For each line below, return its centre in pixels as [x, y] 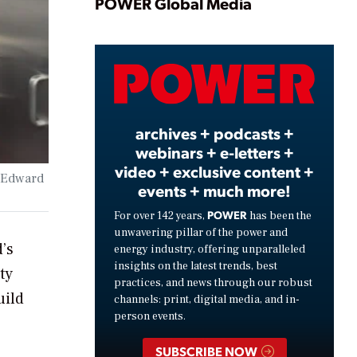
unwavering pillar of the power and [201, 232]
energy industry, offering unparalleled [210, 249]
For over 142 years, [161, 216]
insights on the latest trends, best [196, 266]
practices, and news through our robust [213, 282]
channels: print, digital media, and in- [207, 299]
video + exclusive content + [214, 171]
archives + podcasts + [214, 133]
